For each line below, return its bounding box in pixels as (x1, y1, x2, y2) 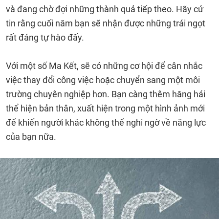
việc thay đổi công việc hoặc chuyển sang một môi (6, 75, 200, 85)
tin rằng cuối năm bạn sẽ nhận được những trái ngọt (6, 18, 205, 28)
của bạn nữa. (6, 131, 56, 142)
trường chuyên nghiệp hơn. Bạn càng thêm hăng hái (6, 89, 205, 99)
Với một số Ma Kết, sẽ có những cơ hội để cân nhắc (6, 61, 202, 71)
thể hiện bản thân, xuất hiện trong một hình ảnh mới (6, 103, 205, 113)
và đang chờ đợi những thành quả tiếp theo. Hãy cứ (6, 4, 203, 14)
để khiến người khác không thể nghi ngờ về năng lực (6, 117, 206, 128)
